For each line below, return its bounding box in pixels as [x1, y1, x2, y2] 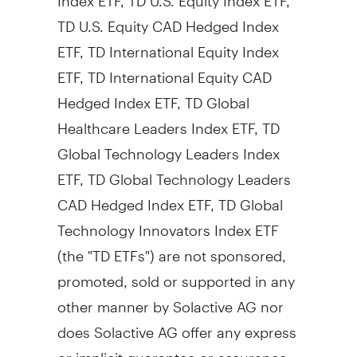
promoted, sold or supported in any [57, 258, 295, 290]
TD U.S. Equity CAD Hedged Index [57, 3, 279, 35]
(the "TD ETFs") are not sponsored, [57, 233, 286, 265]
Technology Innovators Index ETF [57, 207, 279, 239]
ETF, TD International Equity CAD [57, 54, 272, 86]
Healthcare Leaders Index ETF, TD [57, 105, 280, 137]
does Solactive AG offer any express [57, 309, 296, 341]
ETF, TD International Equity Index [57, 29, 279, 61]
